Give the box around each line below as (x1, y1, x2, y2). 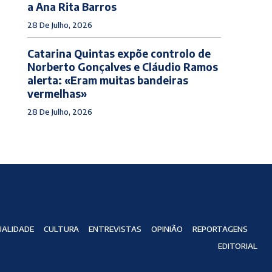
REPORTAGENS (192, 224, 248, 234)
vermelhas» (27, 86, 87, 100)
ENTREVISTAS (88, 224, 141, 234)
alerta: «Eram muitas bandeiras (27, 73, 188, 87)
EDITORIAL (217, 241, 257, 251)
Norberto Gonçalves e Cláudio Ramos (27, 59, 218, 73)
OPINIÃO (151, 224, 183, 234)
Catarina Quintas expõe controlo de (27, 46, 211, 60)
